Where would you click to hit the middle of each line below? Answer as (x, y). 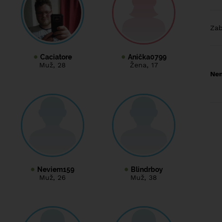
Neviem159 (56, 169)
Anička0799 (147, 57)
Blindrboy (147, 169)
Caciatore (56, 57)
